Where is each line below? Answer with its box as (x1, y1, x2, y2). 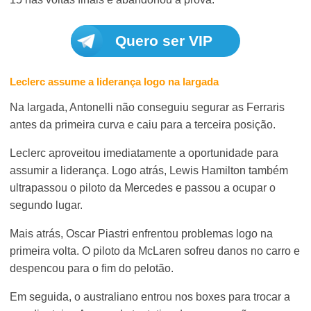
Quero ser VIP (115, 32, 212, 49)
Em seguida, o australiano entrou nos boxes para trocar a (10, 290, 291, 303)
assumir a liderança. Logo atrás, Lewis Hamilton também (10, 164, 289, 176)
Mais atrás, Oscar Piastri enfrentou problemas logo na (10, 227, 274, 239)
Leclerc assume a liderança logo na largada (10, 75, 219, 87)
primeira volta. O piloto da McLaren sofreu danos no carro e (10, 244, 301, 257)
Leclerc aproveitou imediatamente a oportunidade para (10, 146, 279, 159)
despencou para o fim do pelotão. (10, 262, 174, 274)
